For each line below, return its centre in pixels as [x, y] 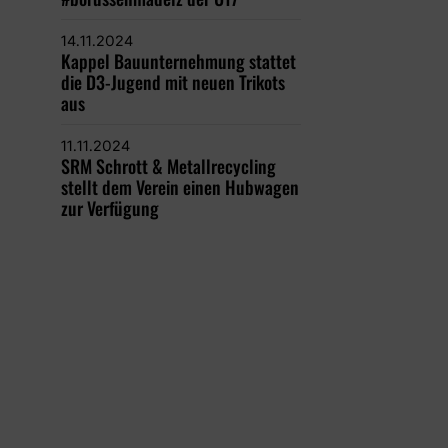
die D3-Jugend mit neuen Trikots [172, 82]
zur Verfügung [109, 208]
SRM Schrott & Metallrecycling [168, 166]
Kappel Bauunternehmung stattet [178, 61]
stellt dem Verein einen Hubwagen [179, 187]
